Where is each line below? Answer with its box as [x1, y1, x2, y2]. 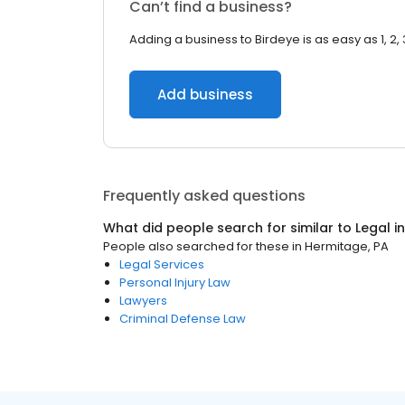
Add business [157, 85, 253, 104]
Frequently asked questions [103, 185, 306, 206]
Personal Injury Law [119, 274, 231, 291]
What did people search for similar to [103, 219, 355, 237]
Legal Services [119, 256, 204, 273]
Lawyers [119, 292, 167, 309]
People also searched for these [103, 238, 289, 255]
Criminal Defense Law [119, 310, 246, 327]
